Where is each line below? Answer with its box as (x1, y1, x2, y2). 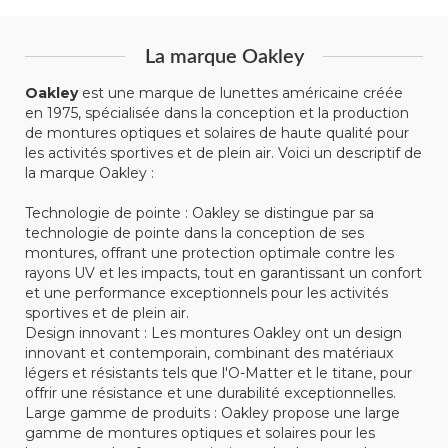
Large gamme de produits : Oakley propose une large (25, 403, 400, 422)
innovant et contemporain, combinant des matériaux (25, 343, 393, 362)
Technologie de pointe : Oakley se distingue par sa (25, 203, 374, 222)
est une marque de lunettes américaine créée (78, 83, 403, 102)
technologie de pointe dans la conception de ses (25, 223, 364, 242)
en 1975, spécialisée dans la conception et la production (25, 103, 409, 122)
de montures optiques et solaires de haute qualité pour (25, 123, 409, 142)
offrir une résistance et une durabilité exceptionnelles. (25, 383, 396, 402)
